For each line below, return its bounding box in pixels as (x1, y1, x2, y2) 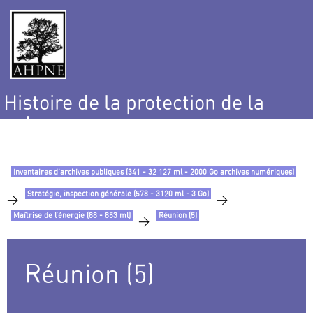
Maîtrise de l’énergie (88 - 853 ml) (13, 210, 131, 221)
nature (3, 110, 61, 135)
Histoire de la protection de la (3, 90, 264, 115)
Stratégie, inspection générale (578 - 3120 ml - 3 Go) (27, 189, 209, 199)
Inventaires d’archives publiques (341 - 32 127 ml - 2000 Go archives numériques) (13, 167, 294, 177)
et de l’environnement (3, 129, 196, 154)
